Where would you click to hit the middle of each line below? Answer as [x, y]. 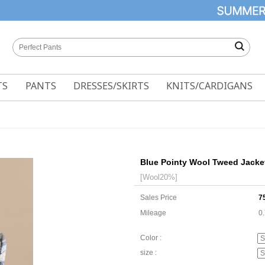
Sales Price [159, 198]
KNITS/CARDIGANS [210, 86]
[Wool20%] [159, 177]
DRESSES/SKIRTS [111, 86]
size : [148, 253]
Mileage [153, 213]
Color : [151, 238]
